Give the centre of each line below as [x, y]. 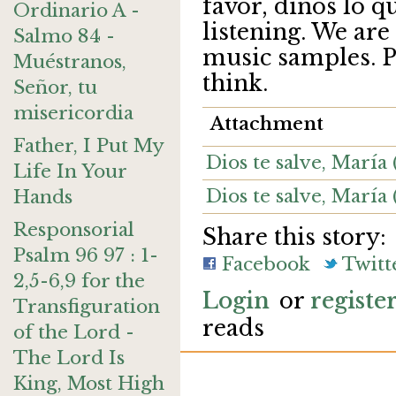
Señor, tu [55, 88]
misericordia [73, 113]
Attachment [267, 124]
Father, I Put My [88, 146]
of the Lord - [74, 332]
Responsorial [74, 230]
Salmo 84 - [64, 36]
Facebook [263, 264]
